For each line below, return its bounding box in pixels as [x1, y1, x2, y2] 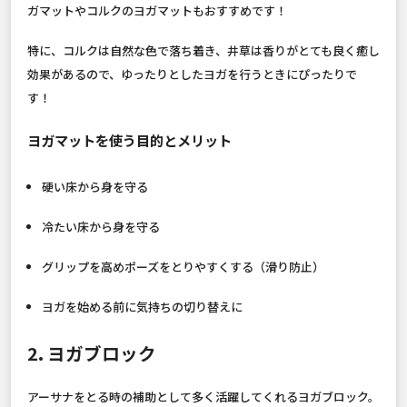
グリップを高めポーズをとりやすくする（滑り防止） [41, 257, 324, 275]
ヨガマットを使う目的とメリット [27, 129, 232, 150]
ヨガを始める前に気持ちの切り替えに [41, 297, 243, 315]
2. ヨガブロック [27, 339, 156, 366]
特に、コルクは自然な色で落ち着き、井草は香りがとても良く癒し [27, 41, 380, 59]
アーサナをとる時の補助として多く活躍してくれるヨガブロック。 [27, 387, 380, 405]
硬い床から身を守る [41, 177, 148, 195]
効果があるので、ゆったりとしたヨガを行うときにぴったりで [27, 65, 357, 83]
